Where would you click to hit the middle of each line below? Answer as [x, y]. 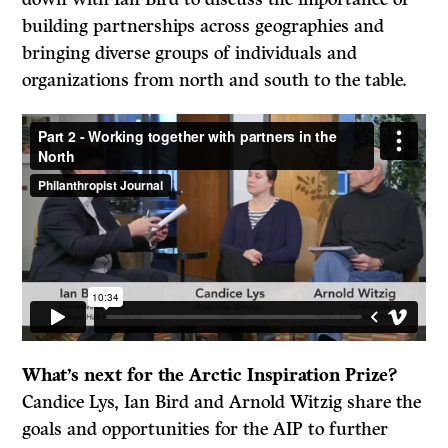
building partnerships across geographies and [203, 26]
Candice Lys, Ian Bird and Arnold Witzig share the [222, 401]
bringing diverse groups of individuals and [190, 53]
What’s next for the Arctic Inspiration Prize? [210, 374]
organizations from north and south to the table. [215, 80]
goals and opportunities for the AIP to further [205, 428]
